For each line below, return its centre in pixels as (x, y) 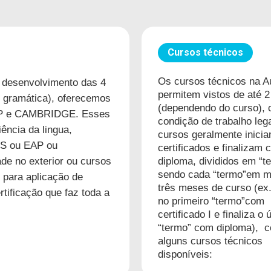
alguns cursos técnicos (210, 240)
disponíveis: (185, 254)
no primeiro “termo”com (211, 201)
